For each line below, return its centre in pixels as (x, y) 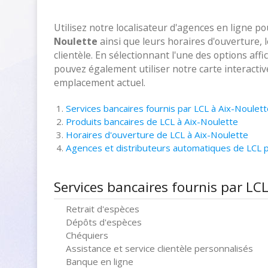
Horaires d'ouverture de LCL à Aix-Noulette (157, 135)
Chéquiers (87, 235)
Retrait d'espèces (103, 209)
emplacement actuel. (100, 83)
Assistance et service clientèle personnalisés (159, 248)
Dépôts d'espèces (104, 222)
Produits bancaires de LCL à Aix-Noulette (152, 121)
